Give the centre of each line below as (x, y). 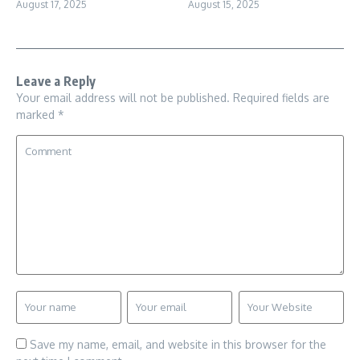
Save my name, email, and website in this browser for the (178, 344)
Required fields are (281, 97)
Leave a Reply (56, 81)
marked (37, 114)
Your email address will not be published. (123, 97)
